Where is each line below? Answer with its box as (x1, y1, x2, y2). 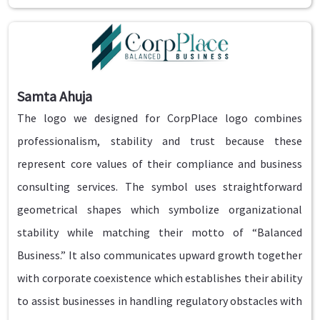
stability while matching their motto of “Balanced (17, 224, 303, 239)
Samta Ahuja (17, 86, 93, 105)
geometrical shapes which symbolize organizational (17, 201, 303, 216)
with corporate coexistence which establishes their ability (17, 270, 303, 285)
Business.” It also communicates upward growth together (17, 247, 303, 262)
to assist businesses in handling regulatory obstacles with (17, 293, 303, 308)
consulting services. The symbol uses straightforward (17, 179, 303, 194)
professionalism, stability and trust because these (17, 133, 303, 148)
